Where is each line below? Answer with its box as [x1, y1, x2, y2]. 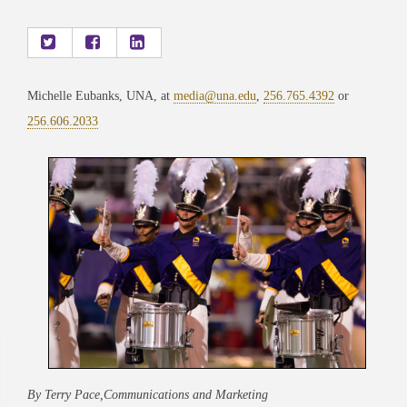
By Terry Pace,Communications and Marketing [27, 387, 268, 402]
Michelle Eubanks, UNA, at [27, 88, 174, 103]
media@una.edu [174, 88, 256, 103]
